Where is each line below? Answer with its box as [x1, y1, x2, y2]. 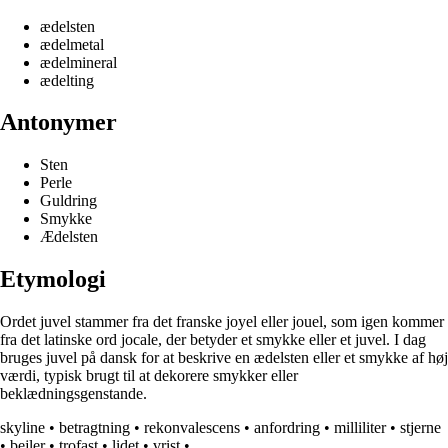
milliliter [334, 419, 386, 437]
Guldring [40, 192, 97, 210]
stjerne [400, 419, 441, 437]
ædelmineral [40, 53, 117, 71]
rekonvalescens [144, 419, 240, 437]
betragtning [59, 419, 130, 437]
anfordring [254, 419, 320, 437]
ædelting [40, 71, 94, 89]
